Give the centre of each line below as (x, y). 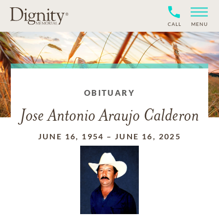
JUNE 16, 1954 (71, 136)
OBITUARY (109, 93)
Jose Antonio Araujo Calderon (109, 117)
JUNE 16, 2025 (148, 136)
